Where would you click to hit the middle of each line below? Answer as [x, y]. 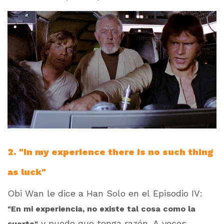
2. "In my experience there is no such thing [110, 152]
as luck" [27, 172]
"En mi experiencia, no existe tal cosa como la [101, 209]
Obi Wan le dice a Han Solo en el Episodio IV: [105, 193]
